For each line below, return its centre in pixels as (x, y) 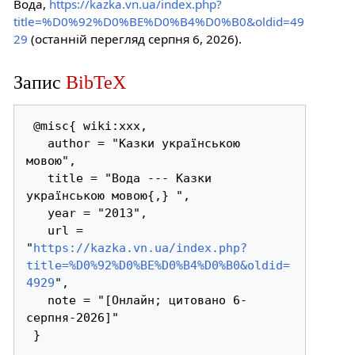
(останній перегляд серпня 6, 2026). (134, 38)
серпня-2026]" (73, 318)
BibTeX (95, 82)
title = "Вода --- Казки (37, 179)
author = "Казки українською (37, 144)
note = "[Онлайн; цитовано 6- (37, 301)
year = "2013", (37, 214)
